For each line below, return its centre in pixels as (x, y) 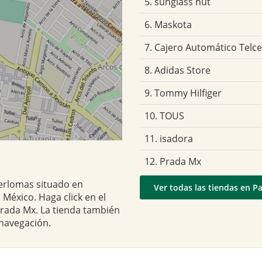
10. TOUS (164, 116)
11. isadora (169, 138)
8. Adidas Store (177, 70)
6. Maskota (168, 24)
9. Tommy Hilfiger (183, 93)
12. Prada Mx (173, 161)
